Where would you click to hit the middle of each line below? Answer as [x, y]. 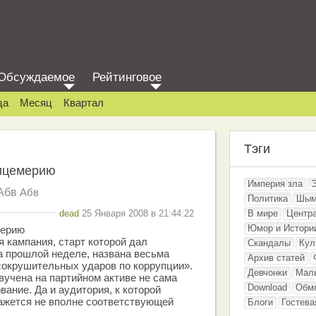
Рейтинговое [127, 77]
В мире [263, 213]
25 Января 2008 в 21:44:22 [136, 213]
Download [267, 287]
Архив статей [276, 258]
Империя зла [275, 184]
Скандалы [269, 243]
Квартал [84, 103]
